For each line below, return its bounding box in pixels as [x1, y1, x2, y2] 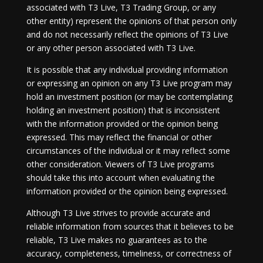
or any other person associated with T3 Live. [26, 42, 195, 53]
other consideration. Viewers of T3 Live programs [26, 159, 214, 170]
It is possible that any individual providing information [26, 64, 228, 75]
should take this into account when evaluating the [26, 172, 215, 183]
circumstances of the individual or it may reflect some [26, 145, 230, 156]
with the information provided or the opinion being [26, 118, 218, 129]
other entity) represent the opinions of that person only [26, 15, 237, 26]
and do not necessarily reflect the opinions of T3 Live [26, 29, 228, 40]
